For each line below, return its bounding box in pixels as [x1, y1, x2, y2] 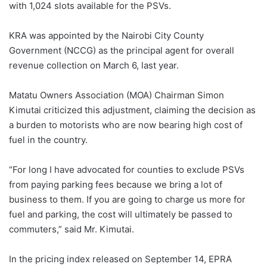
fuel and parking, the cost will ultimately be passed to [9, 208, 232, 220]
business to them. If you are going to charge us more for [9, 193, 246, 205]
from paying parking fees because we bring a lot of [9, 178, 222, 190]
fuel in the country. [9, 133, 88, 145]
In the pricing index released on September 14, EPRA [9, 253, 232, 265]
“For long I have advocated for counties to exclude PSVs [9, 163, 244, 175]
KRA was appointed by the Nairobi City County [9, 29, 204, 41]
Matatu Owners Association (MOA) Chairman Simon [9, 89, 224, 101]
